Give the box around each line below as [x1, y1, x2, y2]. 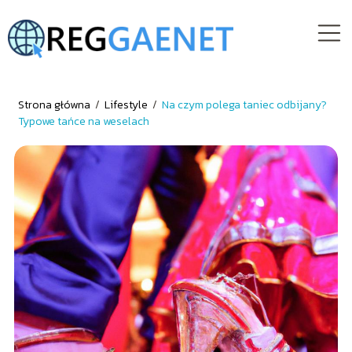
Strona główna [17, 97, 93, 114]
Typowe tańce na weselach [17, 113, 149, 130]
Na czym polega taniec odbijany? [161, 97, 327, 114]
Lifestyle [104, 97, 150, 114]
